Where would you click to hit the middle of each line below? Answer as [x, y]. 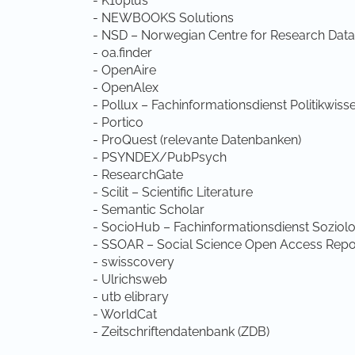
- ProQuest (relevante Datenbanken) [197, 140]
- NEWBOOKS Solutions [163, 18]
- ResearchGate [138, 175]
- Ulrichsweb [130, 279]
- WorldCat [125, 314]
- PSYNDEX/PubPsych [160, 157]
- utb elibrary [131, 297]
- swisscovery [134, 262]
